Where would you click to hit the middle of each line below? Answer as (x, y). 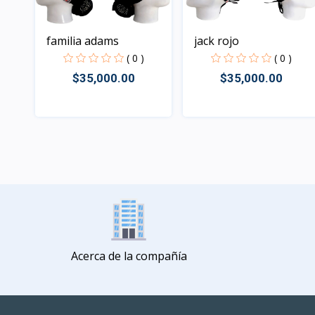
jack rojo (217, 41)
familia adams (83, 40)
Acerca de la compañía (129, 256)
